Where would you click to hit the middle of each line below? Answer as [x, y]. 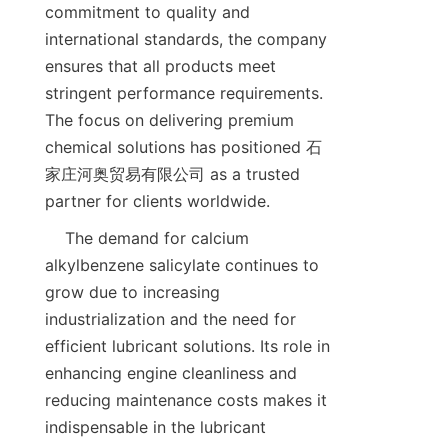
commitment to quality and [147, 12]
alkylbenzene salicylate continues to [182, 265]
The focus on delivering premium [169, 120]
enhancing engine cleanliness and [171, 373]
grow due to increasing [132, 292]
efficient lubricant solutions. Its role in [187, 346]
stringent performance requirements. [184, 93]
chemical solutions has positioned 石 [183, 147]
